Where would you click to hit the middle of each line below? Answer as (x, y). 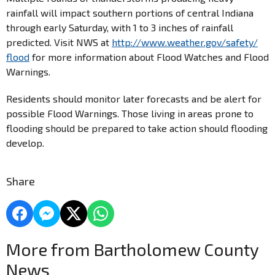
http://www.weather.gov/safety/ (185, 42)
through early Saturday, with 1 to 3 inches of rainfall (120, 27)
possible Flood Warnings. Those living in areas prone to (130, 113)
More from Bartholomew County (132, 249)
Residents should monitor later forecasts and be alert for (134, 98)
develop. (25, 142)
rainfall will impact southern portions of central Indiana (130, 12)
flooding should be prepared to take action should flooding (137, 128)
